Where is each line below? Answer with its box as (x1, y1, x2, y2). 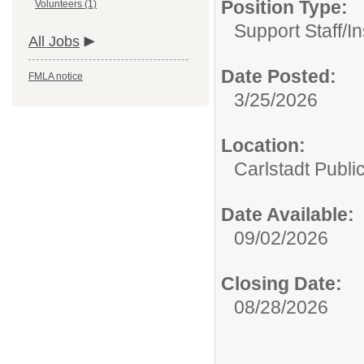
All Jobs (28, 33, 80, 50)
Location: (221, 135, 305, 156)
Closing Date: (221, 273, 342, 294)
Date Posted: (221, 66, 336, 87)
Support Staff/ (234, 20, 347, 41)
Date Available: (221, 204, 354, 225)
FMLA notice (28, 71, 83, 82)
